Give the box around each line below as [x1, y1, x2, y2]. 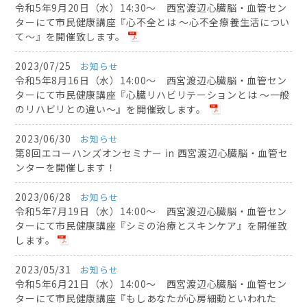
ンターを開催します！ [15, 160, 116, 174]
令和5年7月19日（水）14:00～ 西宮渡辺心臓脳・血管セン [15, 204, 288, 219]
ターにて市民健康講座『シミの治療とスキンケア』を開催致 [15, 219, 288, 233]
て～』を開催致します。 [15, 29, 126, 43]
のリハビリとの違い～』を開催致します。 [15, 101, 206, 116]
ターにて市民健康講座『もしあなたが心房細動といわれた [15, 291, 277, 306]
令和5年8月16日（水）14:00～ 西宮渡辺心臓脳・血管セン [15, 73, 288, 87]
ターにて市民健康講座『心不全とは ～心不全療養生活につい [15, 14, 291, 29]
